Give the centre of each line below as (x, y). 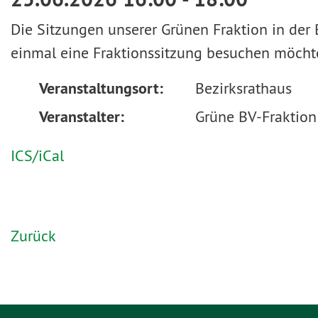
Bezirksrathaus (243, 88)
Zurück (33, 235)
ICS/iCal (37, 155)
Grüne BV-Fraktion (256, 116)
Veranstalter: (82, 116)
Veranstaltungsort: (101, 88)
